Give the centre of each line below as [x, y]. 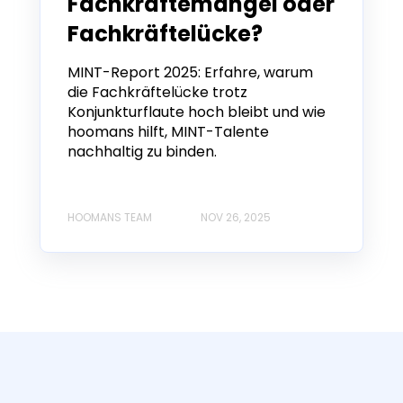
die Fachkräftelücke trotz [157, 92]
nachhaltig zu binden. [142, 151]
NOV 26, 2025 [236, 218]
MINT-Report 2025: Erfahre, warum [190, 72]
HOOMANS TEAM [110, 218]
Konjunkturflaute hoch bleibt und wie [197, 112]
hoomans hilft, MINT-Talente [168, 131]
